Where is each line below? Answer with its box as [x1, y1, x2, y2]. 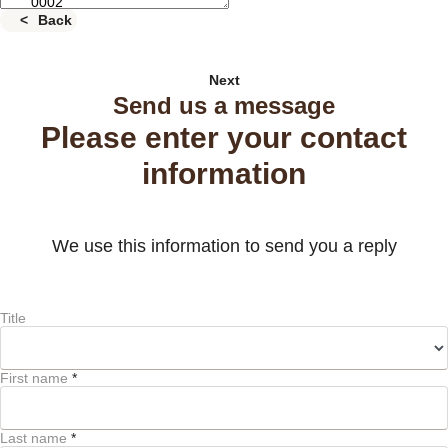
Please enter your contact [41, 121, 407, 155]
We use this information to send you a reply [51, 236, 397, 257]
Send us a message [113, 92, 335, 120]
